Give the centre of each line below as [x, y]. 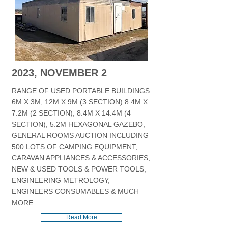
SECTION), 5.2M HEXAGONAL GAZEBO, [78, 124]
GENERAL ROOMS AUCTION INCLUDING [80, 135]
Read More [81, 217]
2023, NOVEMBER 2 [59, 73]
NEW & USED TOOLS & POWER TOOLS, [79, 169]
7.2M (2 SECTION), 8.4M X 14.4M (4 [71, 113]
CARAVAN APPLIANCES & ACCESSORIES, [81, 158]
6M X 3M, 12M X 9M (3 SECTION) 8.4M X [80, 102]
